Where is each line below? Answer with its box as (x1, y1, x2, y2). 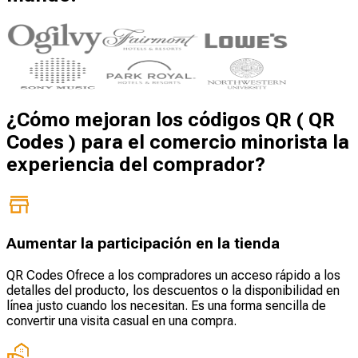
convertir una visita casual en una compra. (6, 313, 237, 329)
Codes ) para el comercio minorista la (6, 130, 349, 153)
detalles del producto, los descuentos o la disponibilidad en (6, 283, 340, 299)
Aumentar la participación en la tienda (6, 235, 280, 253)
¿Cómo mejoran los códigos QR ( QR (6, 108, 335, 131)
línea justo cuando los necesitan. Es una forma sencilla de (6, 298, 326, 314)
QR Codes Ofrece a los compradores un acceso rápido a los (6, 268, 340, 284)
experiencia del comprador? (6, 153, 265, 176)
